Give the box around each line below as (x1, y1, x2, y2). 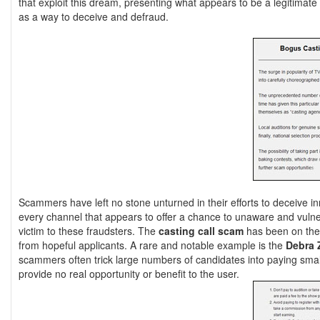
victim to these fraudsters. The (19, 224, 159, 238)
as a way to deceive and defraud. (19, 9, 169, 24)
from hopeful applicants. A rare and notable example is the (19, 238, 286, 252)
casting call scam (159, 224, 244, 238)
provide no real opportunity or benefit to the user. (19, 266, 239, 281)
